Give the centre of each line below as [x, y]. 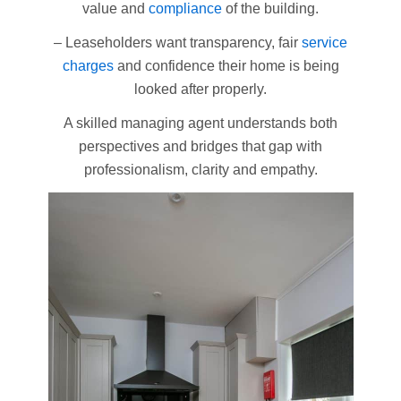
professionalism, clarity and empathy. [200, 169]
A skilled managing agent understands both [200, 123]
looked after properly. [200, 89]
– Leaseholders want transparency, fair [178, 42]
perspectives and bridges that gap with [200, 146]
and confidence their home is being [226, 65]
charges [88, 65]
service [324, 42]
